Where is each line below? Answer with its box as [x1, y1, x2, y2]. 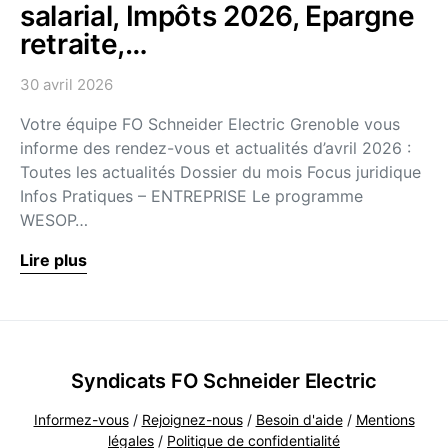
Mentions [355, 411, 415, 429]
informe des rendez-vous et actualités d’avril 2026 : [20, 138, 416, 159]
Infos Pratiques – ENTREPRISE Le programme [20, 186, 363, 207]
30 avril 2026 [20, 75, 113, 95]
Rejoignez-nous [141, 411, 243, 429]
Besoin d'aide [255, 411, 343, 429]
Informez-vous [33, 411, 129, 429]
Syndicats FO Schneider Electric [71, 369, 377, 394]
